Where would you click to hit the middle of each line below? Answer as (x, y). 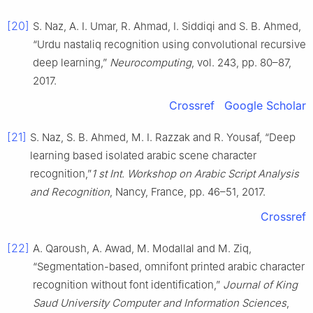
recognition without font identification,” (128, 285)
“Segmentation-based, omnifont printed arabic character (169, 267)
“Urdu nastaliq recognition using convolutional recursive (169, 45)
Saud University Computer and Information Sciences (160, 303)
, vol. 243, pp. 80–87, (241, 63)
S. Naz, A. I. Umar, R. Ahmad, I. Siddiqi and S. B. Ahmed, (167, 27)
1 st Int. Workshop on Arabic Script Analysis (195, 174)
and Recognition (70, 192)
